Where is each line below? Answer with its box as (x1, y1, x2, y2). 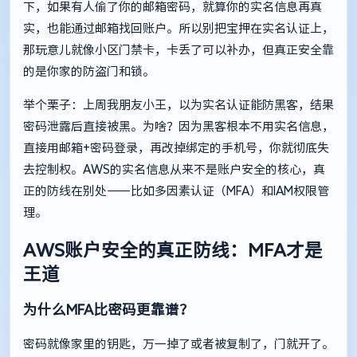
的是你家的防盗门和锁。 (23, 65, 155, 78)
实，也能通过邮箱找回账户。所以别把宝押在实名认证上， (23, 22, 334, 35)
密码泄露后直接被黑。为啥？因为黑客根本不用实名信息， (23, 120, 334, 133)
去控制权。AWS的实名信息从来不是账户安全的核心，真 (23, 163, 325, 176)
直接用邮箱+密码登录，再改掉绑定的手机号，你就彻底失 (23, 142, 329, 155)
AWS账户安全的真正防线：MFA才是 (23, 240, 323, 259)
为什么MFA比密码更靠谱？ (23, 303, 194, 317)
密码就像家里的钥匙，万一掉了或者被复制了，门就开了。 (23, 338, 334, 350)
